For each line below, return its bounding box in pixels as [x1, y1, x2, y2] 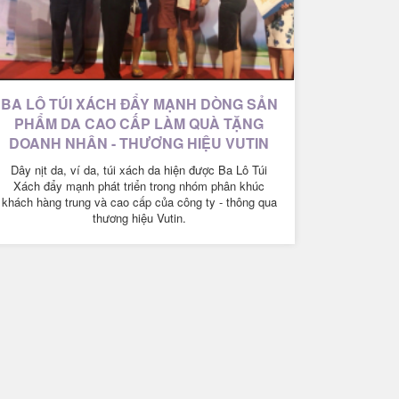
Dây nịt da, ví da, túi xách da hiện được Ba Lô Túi [11, 160, 267, 178]
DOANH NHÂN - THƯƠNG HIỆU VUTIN [9, 132, 269, 153]
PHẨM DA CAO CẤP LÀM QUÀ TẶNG [14, 112, 264, 134]
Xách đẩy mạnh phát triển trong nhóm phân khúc [13, 176, 265, 194]
